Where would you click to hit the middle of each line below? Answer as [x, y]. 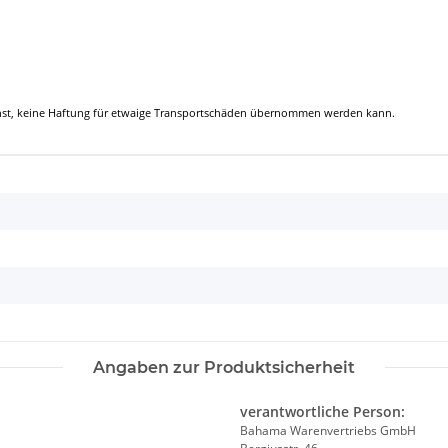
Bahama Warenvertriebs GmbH [328, 431]
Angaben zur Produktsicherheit [224, 368]
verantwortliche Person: [322, 412]
